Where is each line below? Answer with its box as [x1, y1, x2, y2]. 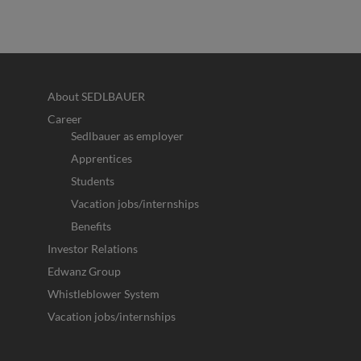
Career [47, 112, 82, 127]
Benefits [70, 219, 111, 234]
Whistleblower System [47, 287, 160, 301]
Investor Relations [47, 242, 138, 256]
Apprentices [70, 151, 132, 166]
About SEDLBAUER [47, 89, 145, 104]
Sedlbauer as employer [70, 129, 184, 143]
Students [70, 174, 114, 189]
